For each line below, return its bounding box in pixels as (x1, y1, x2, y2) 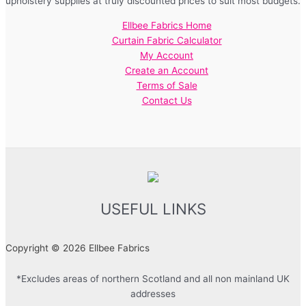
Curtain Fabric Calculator (111, 34, 222, 46)
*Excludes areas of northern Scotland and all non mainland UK (16, 273, 290, 285)
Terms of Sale (136, 79, 197, 91)
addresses (130, 288, 176, 300)
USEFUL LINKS (100, 199, 206, 218)
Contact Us (141, 94, 192, 106)
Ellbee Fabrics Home (122, 19, 212, 31)
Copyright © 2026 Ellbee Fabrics (5, 242, 150, 253)
